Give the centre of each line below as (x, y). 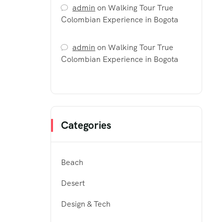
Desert (73, 183)
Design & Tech (86, 204)
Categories (86, 125)
